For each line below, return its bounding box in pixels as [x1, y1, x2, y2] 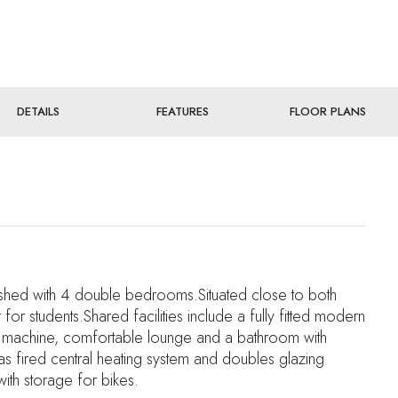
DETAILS [16, 103, 60, 120]
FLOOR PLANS [290, 103, 367, 120]
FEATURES [156, 103, 210, 120]
